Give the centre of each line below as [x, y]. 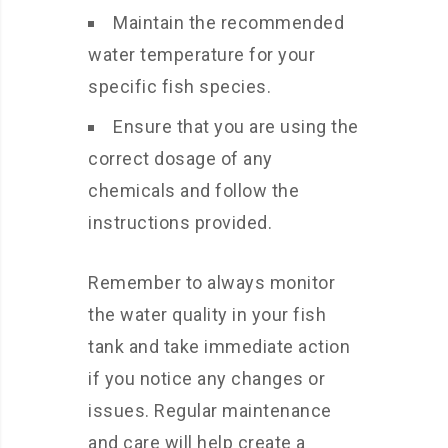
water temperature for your [201, 54]
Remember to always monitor [211, 282]
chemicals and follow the [193, 190]
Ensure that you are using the [236, 126]
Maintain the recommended [228, 22]
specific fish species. [179, 86]
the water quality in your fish [207, 314]
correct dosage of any [180, 158]
